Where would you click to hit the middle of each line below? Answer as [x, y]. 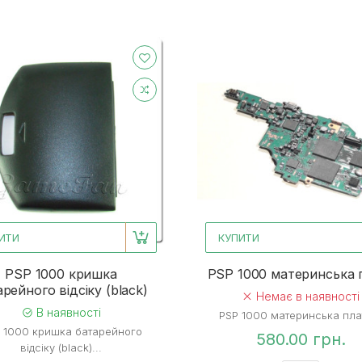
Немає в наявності [307, 296]
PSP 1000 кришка [61, 274]
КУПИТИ [239, 237]
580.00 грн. [301, 339]
